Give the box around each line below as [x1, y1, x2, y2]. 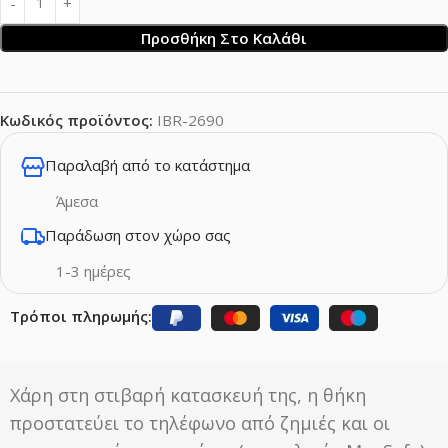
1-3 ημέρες [56, 260, 131, 281]
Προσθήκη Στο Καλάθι [140, 27, 307, 48]
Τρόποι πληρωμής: [10, 305, 152, 326]
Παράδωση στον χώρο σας [45, 224, 231, 245]
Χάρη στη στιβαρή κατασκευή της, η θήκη [10, 382, 366, 407]
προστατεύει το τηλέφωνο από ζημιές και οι [10, 410, 390, 435]
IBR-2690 [157, 109, 224, 130]
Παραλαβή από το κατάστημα [45, 154, 250, 175]
